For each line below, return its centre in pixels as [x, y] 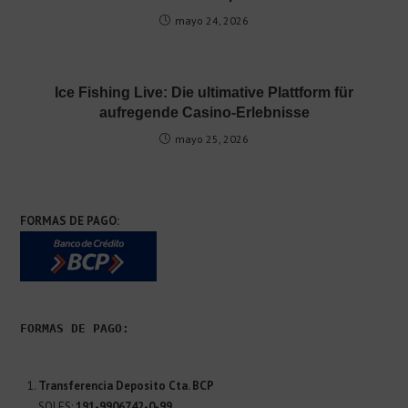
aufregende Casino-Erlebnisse [204, 113]
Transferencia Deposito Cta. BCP [127, 386]
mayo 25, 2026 [212, 139]
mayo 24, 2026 [212, 21]
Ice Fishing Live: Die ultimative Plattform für [204, 93]
